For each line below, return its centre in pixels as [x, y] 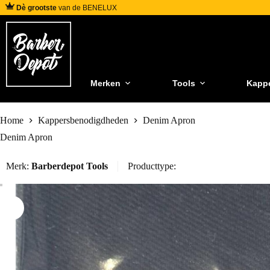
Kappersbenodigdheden [83, 121]
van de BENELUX [87, 8]
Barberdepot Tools [70, 166]
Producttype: [152, 166]
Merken [105, 83]
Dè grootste [36, 8]
